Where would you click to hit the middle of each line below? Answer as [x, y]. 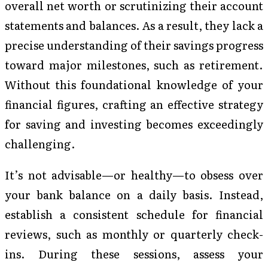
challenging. [40, 144]
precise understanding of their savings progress [134, 45]
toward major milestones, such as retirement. [134, 65]
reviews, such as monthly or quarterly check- [134, 234]
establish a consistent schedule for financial [134, 214]
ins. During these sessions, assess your [134, 253]
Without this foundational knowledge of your [134, 85]
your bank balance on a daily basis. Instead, [134, 194]
